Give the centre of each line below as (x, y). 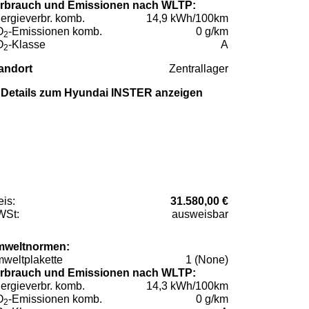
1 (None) (207, 259)
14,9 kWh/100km (187, 18)
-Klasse (27, 44)
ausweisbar (200, 214)
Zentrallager (199, 68)
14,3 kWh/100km (187, 286)
